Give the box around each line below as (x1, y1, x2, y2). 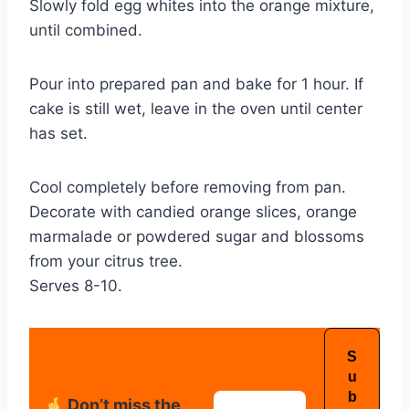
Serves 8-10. (29, 277, 122, 296)
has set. (29, 124, 88, 143)
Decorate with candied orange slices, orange (29, 203, 357, 222)
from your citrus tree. (29, 252, 183, 271)
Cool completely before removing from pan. (29, 178, 346, 197)
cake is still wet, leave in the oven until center (29, 100, 362, 119)
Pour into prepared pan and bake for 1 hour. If (29, 75, 363, 94)
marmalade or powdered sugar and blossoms (29, 227, 364, 246)
